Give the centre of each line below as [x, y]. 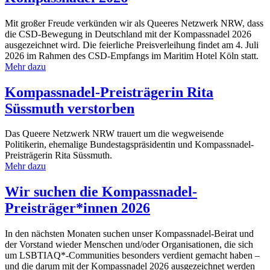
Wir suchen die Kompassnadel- [101, 192]
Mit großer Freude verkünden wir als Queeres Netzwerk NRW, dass [134, 23]
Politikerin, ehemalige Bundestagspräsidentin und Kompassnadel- [129, 145]
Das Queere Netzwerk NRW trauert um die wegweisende [114, 134]
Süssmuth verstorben [70, 108]
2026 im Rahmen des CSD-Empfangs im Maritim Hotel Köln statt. [132, 55]
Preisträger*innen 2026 [77, 208]
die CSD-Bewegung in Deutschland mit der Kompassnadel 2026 [128, 34]
